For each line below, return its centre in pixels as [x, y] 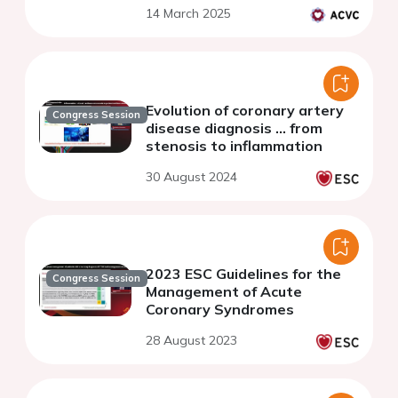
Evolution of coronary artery [245, 111]
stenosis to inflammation [234, 146]
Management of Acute [224, 292]
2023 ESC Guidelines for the [243, 274]
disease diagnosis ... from [234, 128]
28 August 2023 [191, 341]
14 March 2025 [188, 14]
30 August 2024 [191, 177]
